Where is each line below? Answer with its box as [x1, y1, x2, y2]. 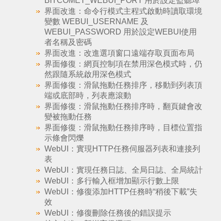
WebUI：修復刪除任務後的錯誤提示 [44, 209, 171, 217]
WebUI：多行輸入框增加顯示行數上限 [44, 177, 179, 185]
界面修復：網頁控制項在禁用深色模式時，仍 [44, 60, 202, 68]
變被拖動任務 [44, 112, 92, 121]
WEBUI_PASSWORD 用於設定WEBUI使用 [44, 28, 197, 36]
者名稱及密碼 [44, 38, 92, 46]
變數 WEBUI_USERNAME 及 [44, 17, 148, 26]
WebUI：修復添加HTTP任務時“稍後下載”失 [44, 187, 197, 196]
